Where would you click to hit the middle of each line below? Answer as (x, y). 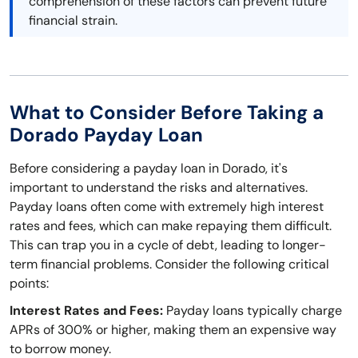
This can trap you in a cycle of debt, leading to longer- (168, 245)
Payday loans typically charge (253, 311)
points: (29, 284)
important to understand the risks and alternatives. (159, 188)
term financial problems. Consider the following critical (169, 265)
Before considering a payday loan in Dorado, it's (149, 169)
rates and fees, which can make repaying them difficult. (171, 226)
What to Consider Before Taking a (167, 113)
